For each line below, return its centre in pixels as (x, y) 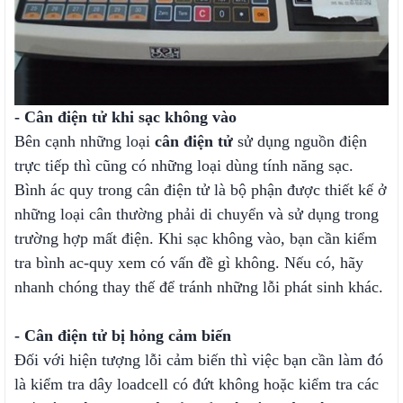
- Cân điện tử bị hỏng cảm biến (123, 336)
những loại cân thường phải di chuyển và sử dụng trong (197, 215)
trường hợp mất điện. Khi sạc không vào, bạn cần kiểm (196, 239)
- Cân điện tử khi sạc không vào (125, 117)
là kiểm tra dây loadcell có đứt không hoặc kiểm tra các (197, 385)
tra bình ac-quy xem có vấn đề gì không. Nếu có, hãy (189, 263)
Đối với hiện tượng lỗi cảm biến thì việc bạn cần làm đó (199, 360)
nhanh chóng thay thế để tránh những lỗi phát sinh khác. (199, 287)
